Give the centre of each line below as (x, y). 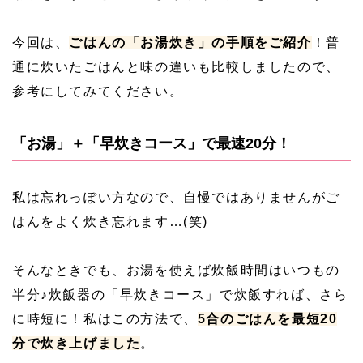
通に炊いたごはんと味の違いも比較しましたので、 (176, 66)
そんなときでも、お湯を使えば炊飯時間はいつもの (176, 270)
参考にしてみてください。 (98, 91)
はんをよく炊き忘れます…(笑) (111, 221)
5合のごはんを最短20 (267, 318)
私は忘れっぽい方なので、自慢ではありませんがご (176, 197)
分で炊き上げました (77, 343)
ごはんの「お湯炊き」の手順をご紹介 (190, 42)
